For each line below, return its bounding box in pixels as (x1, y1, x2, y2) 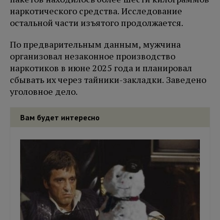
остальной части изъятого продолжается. (10, 17, 183, 29)
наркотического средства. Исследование (10, 5, 182, 17)
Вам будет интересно (20, 112, 100, 123)
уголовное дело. (10, 85, 82, 98)
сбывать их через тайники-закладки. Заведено (10, 74, 206, 86)
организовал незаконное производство (10, 50, 175, 62)
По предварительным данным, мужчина (10, 38, 181, 51)
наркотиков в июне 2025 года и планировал (10, 62, 192, 74)
